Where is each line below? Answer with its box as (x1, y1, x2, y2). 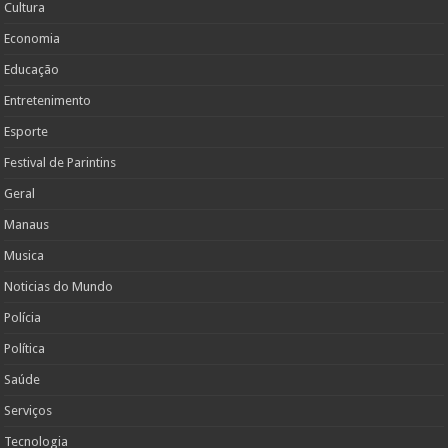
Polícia (4, 310, 42, 326)
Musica (4, 248, 45, 264)
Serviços (4, 403, 53, 419)
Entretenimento (4, 93, 92, 109)
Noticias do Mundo (4, 279, 114, 295)
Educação (4, 62, 60, 78)
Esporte (4, 124, 49, 140)
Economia (4, 31, 61, 47)
